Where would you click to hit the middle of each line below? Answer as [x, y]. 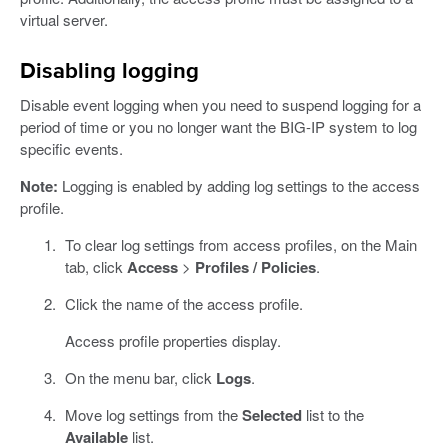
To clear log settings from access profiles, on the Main [240, 245]
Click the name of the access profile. [183, 304]
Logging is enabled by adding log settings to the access [239, 186]
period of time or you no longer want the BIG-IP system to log [218, 127]
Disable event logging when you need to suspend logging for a [220, 105]
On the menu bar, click [140, 378]
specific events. [71, 149]
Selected [271, 415]
